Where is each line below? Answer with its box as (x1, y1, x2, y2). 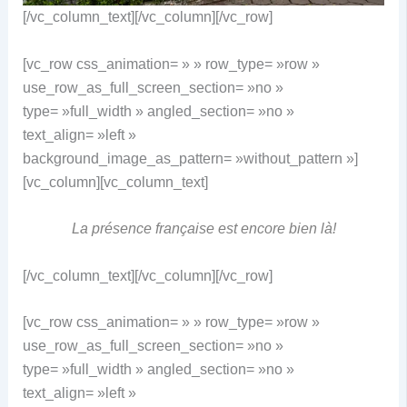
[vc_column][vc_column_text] (22, 174, 208, 190)
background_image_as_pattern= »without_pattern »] (22, 150, 358, 166)
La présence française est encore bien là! (71, 221, 336, 237)
